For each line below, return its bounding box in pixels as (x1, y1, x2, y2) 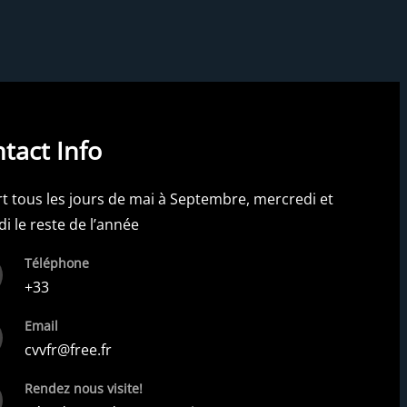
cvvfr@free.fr (24, 339, 112, 360)
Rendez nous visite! (24, 379, 143, 397)
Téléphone (24, 253, 89, 272)
